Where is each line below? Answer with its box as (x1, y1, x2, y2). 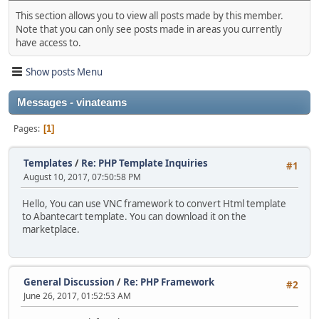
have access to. (16, 36, 81, 50)
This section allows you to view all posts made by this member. (16, 9, 283, 23)
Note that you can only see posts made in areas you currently (16, 23, 282, 36)
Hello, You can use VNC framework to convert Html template (22, 197, 286, 211)
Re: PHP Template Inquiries (81, 157, 208, 170)
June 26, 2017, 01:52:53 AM (23, 290, 131, 303)
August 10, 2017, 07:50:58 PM (23, 171, 141, 184)
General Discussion (23, 276, 115, 289)
